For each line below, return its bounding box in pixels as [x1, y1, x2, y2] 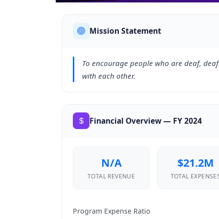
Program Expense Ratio [73, 206, 151, 216]
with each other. [82, 71, 136, 81]
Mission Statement [89, 25, 162, 37]
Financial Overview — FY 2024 [89, 115, 202, 126]
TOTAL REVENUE [87, 172, 135, 180]
